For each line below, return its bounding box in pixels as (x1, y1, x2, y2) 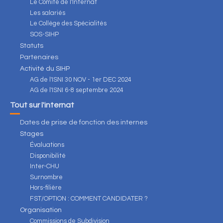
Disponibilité (30, 152, 66, 159)
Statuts (20, 42, 43, 49)
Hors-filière (30, 184, 62, 191)
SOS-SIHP (30, 30, 59, 38)
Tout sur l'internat (10, 101, 74, 110)
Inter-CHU (30, 163, 59, 170)
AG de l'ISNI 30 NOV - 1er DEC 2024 (30, 76, 131, 83)
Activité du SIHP (20, 65, 70, 72)
